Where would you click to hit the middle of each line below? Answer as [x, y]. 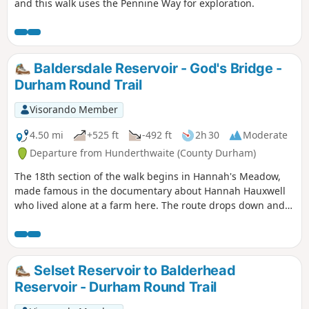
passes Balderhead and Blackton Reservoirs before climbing [154, 220]
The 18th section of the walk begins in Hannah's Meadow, [148, 177]
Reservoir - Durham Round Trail [116, 287]
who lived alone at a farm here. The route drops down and [150, 206]
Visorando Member [73, 110]
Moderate [265, 135]
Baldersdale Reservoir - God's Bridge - [157, 69]
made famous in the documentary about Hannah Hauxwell [150, 191]
